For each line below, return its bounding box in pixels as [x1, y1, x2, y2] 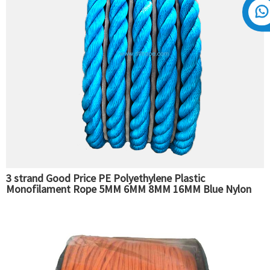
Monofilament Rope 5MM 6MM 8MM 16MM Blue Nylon [6, 182, 251, 196]
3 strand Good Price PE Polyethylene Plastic [6, 171, 205, 186]
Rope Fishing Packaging [6, 193, 113, 207]
